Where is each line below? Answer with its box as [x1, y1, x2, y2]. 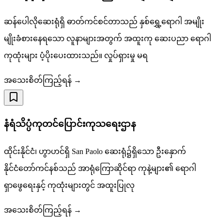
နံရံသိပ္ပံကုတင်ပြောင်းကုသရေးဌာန [4, 118, 136, 129]
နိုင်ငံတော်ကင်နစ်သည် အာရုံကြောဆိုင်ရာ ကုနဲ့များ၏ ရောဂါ [4, 164, 196, 172]
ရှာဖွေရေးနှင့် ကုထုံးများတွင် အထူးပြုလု [4, 181, 135, 189]
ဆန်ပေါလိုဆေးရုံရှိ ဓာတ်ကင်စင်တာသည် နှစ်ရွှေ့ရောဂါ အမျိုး [4, 17, 204, 26]
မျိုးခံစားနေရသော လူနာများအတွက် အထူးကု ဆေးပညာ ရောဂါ [4, 34, 211, 43]
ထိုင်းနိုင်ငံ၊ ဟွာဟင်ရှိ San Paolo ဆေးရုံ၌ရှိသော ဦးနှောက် [4, 147, 186, 155]
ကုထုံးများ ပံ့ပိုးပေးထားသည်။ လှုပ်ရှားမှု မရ [4, 51, 148, 60]
